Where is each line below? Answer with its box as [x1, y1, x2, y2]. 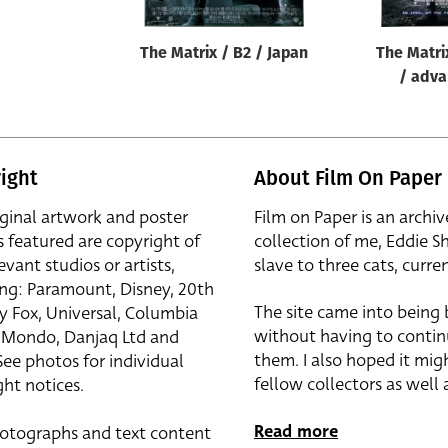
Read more [254, 419, 338, 444]
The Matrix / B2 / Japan [140, 46, 308, 62]
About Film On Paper [254, 166, 442, 190]
